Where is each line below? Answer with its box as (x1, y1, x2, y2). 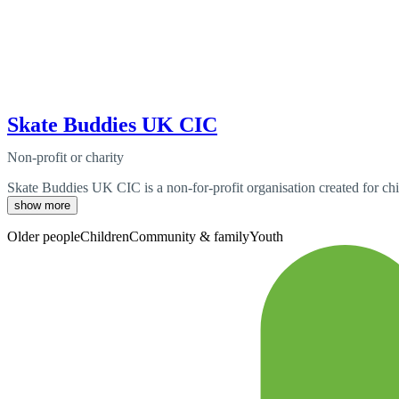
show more (14, 198, 70, 212)
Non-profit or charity (7, 149, 124, 165)
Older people (7, 228, 80, 244)
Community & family (129, 228, 249, 244)
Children (80, 228, 129, 244)
